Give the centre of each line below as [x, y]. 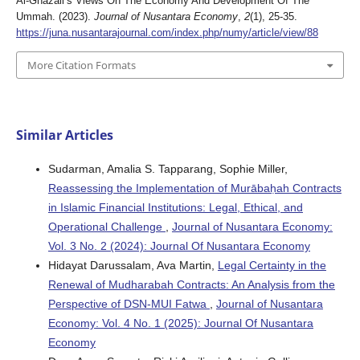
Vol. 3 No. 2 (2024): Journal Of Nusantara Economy [179, 246]
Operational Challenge [106, 227]
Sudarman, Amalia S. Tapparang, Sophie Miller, [168, 169]
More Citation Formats [81, 65]
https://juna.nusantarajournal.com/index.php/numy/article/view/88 [167, 32]
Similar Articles [64, 135]
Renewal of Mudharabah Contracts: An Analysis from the [191, 285]
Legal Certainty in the [272, 266]
